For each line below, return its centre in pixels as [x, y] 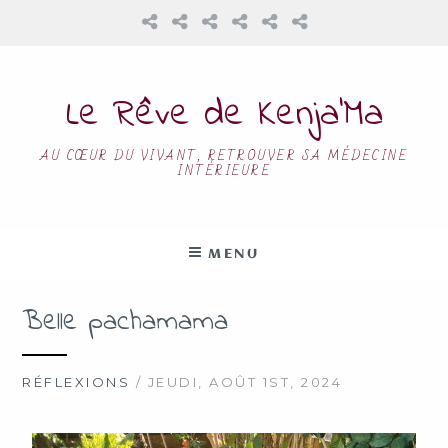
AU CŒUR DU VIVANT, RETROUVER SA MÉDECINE [224, 156]
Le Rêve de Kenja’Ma [224, 115]
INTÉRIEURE [224, 171]
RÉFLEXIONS [76, 381]
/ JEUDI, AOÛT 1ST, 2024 [236, 381]
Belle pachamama [125, 322]
